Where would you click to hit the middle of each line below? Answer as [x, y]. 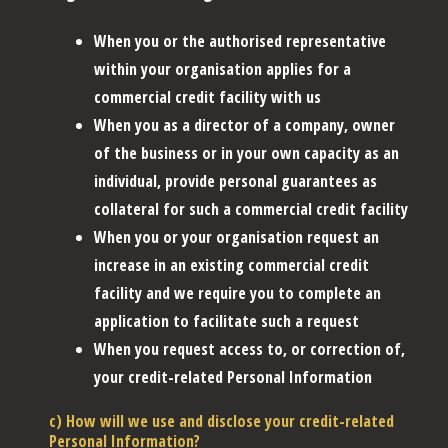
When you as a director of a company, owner [244, 124]
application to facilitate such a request [226, 320]
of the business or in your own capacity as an [246, 152]
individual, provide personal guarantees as [235, 180]
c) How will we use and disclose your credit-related [221, 420]
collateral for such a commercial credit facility [251, 208]
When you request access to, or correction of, [249, 348]
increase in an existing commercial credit [231, 264]
